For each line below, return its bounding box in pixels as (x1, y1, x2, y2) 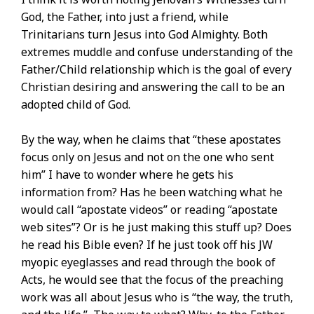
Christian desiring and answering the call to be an (21, 79, 285, 95)
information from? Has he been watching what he (21, 184, 282, 200)
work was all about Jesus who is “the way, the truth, (21, 289, 293, 306)
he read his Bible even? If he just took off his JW (21, 237, 273, 253)
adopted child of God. (21, 97, 130, 113)
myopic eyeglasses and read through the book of (21, 254, 275, 271)
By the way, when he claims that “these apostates (21, 132, 281, 148)
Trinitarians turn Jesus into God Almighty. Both (21, 27, 268, 43)
